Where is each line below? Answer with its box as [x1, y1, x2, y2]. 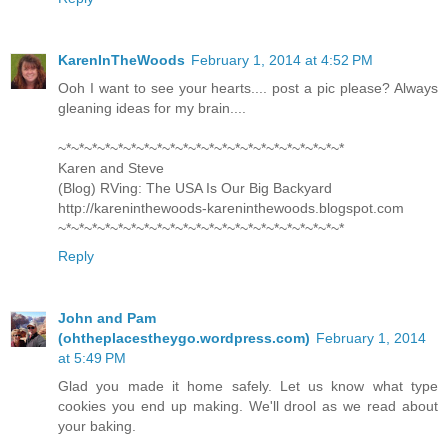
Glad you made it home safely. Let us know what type [58, 378, 438, 395]
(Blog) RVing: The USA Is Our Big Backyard [58, 180, 332, 197]
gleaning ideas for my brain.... [58, 100, 246, 117]
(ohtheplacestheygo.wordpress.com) [58, 330, 310, 347]
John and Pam [58, 310, 156, 327]
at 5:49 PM [58, 350, 126, 367]
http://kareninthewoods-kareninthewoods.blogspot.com [58, 200, 404, 217]
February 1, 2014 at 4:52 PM [191, 52, 373, 69]
